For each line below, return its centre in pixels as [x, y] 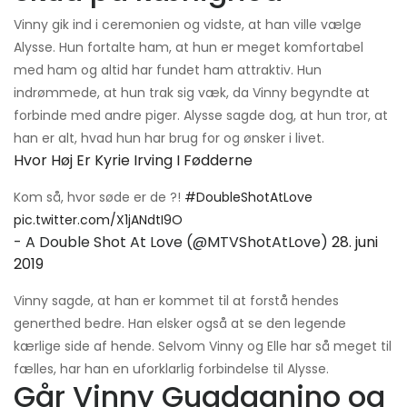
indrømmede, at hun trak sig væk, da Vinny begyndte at [192, 93]
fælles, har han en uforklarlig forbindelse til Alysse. [171, 369]
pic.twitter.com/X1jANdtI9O [98, 220]
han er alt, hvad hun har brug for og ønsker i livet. [169, 139]
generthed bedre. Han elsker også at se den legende [180, 324]
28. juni [355, 243]
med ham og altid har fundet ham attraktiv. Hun [168, 70]
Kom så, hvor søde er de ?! [99, 198]
